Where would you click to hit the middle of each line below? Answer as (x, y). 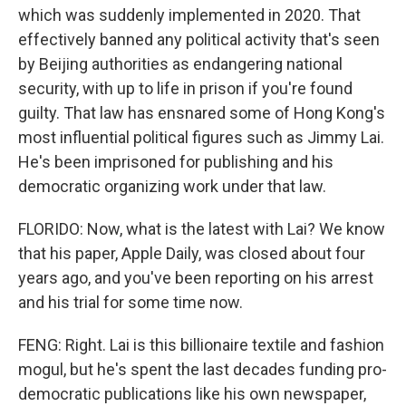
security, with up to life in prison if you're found (185, 88)
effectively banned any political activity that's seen (199, 39)
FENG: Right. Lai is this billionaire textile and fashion (201, 345)
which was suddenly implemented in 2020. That (189, 15)
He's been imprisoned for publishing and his (176, 162)
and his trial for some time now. (130, 302)
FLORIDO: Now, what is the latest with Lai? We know (202, 229)
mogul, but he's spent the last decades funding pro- (203, 369)
